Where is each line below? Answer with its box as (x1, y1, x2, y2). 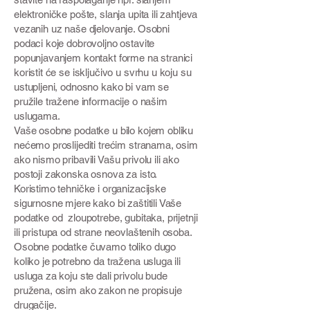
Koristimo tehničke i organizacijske (14, 183, 166, 194)
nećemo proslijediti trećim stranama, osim (14, 139, 198, 151)
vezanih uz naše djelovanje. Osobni (14, 23, 170, 35)
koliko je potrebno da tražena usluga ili (14, 255, 181, 267)
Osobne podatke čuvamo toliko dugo (14, 241, 176, 253)
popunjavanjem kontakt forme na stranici (14, 52, 193, 64)
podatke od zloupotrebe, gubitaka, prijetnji (14, 212, 198, 224)
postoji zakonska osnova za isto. (14, 168, 158, 180)
